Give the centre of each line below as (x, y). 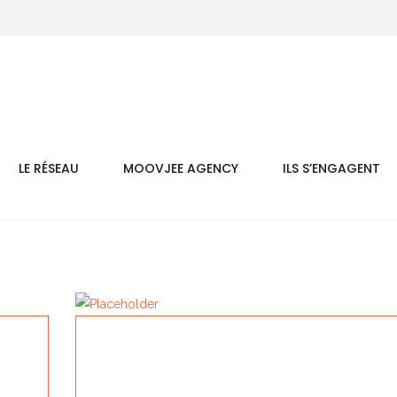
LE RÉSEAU (48, 168)
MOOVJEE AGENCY (180, 168)
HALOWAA (148, 376)
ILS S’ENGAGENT (331, 168)
